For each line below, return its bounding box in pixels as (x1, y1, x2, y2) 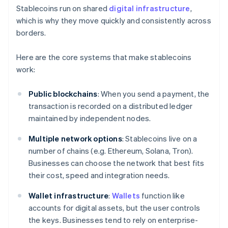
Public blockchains (28, 89, 98, 99)
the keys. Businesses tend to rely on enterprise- (28, 215, 198, 225)
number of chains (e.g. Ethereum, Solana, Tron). (28, 146, 193, 156)
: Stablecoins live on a (122, 133, 197, 144)
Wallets (111, 190, 140, 201)
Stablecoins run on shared (16, 3, 109, 14)
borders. (16, 27, 46, 38)
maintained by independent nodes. (28, 113, 151, 124)
